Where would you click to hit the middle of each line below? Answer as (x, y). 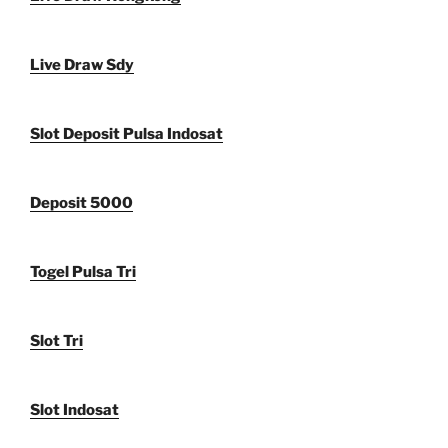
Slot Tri (56, 340)
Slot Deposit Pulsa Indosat (126, 133)
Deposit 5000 (81, 202)
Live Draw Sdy (82, 64)
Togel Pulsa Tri (83, 271)
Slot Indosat (74, 409)
